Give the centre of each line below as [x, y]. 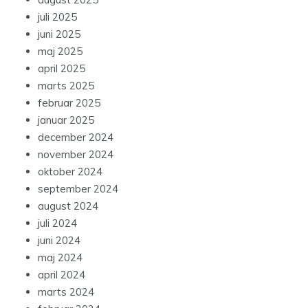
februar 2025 [69, 102]
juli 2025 [57, 16]
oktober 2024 [70, 171]
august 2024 [68, 206]
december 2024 [76, 137]
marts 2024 [66, 291]
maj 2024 [60, 257]
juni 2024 [59, 240]
